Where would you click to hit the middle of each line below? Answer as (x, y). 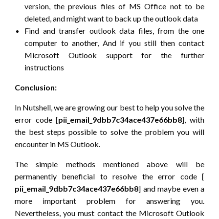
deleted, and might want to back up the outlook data (111, 19)
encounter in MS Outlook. (57, 144)
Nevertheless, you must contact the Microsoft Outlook (109, 213)
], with (193, 120)
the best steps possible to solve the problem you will (109, 132)
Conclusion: (36, 88)
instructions (44, 67)
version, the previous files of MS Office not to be (114, 6)
